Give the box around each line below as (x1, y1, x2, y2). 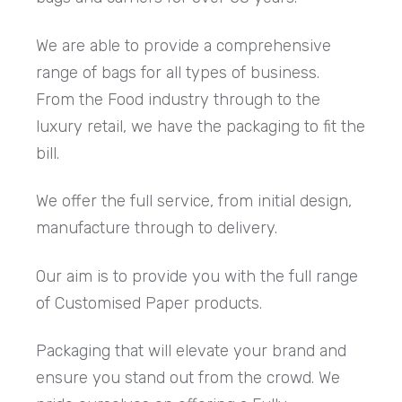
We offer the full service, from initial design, (36, 191, 353, 212)
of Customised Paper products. (36, 293, 267, 313)
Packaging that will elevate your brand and (36, 340, 347, 361)
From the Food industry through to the (36, 89, 321, 109)
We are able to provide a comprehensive (36, 35, 332, 56)
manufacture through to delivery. (36, 218, 283, 239)
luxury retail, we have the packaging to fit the (36, 116, 366, 136)
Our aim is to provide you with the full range (36, 266, 359, 286)
